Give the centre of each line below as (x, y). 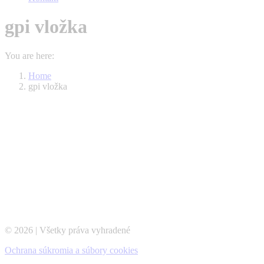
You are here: (29, 55)
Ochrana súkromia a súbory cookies (71, 250)
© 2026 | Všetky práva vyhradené (67, 230)
